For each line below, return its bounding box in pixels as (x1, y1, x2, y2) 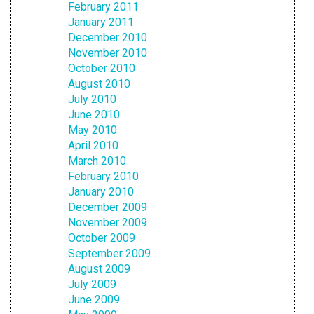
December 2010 (68, 30, 148, 44)
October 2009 (68, 231, 136, 245)
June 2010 (68, 107, 121, 121)
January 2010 (68, 184, 135, 198)
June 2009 (68, 292, 121, 306)
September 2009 (68, 246, 151, 260)
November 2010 (68, 46, 148, 60)
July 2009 (68, 277, 117, 291)
